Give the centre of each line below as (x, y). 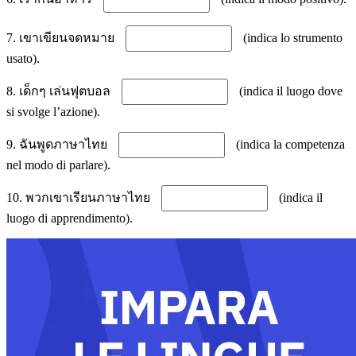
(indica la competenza (289, 144)
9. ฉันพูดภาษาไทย (58, 144)
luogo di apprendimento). (70, 218)
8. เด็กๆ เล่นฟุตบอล (60, 91)
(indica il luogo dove (289, 91)
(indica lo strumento (291, 37)
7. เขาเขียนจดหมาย (62, 37)
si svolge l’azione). (53, 111)
